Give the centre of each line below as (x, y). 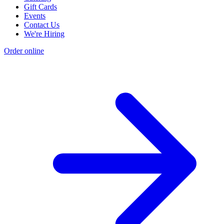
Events (35, 16)
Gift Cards (40, 7)
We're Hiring (44, 34)
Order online (24, 51)
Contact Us (42, 25)
